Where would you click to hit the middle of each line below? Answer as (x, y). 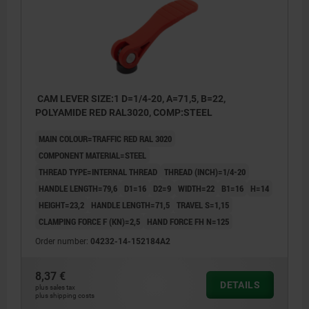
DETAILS (240, 285)
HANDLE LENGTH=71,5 (130, 205)
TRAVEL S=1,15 (203, 205)
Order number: (63, 242)
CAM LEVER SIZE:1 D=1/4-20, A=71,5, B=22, (130, 99)
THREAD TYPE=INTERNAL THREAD (98, 172)
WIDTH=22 (196, 189)
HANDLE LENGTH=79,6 (78, 189)
